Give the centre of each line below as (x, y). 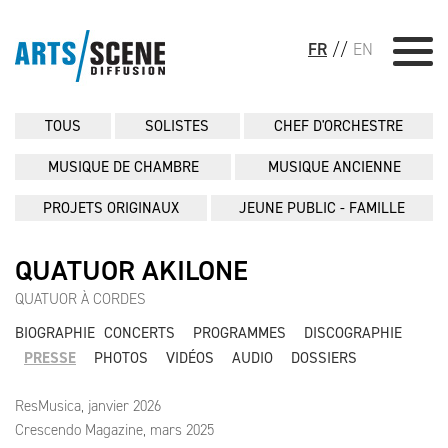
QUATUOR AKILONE (131, 270)
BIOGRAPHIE (55, 333)
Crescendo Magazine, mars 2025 (114, 430)
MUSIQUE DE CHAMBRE (123, 167)
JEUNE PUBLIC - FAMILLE (322, 208)
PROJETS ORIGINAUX (111, 208)
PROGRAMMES (239, 333)
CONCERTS (139, 333)
